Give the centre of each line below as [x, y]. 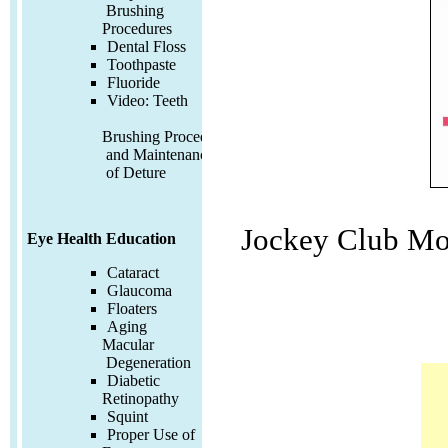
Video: [130, 100]
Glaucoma [139, 291]
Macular [128, 345]
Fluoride [133, 82]
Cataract [133, 273]
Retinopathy [140, 399]
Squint [127, 417]
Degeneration [146, 363]
